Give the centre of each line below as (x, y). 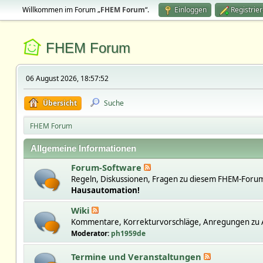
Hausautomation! (105, 190)
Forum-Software (107, 167)
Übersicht (60, 103)
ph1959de (128, 233)
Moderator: (91, 233)
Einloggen (190, 10)
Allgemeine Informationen (83, 149)
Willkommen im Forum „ (61, 10)
